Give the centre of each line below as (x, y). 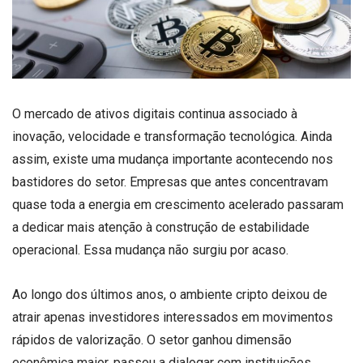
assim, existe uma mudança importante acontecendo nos (173, 159)
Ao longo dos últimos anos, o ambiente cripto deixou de (170, 295)
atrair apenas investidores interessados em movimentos (173, 318)
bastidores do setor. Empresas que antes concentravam (170, 182)
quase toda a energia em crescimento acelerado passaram (178, 205)
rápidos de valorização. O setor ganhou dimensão (152, 340)
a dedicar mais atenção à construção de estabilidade (161, 227)
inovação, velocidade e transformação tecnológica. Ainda (172, 137)
